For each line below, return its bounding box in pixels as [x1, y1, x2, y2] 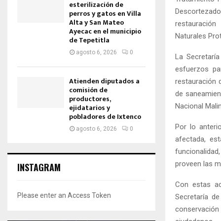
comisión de [69, 84, 108, 96]
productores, [69, 93, 110, 105]
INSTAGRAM [17, 161, 61, 174]
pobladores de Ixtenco [69, 111, 141, 122]
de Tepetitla [69, 35, 110, 46]
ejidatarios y [69, 102, 110, 113]
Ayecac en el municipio [69, 26, 141, 37]
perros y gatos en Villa [69, 8, 141, 19]
